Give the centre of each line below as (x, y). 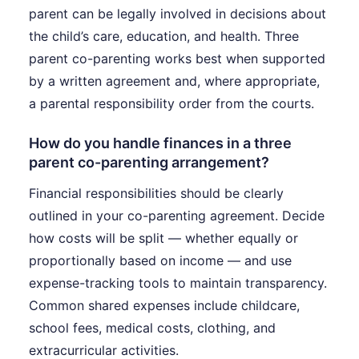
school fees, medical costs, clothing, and (152, 328)
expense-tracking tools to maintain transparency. (178, 283)
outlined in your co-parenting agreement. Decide (177, 216)
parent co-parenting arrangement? (149, 163)
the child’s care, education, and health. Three (164, 36)
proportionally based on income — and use (160, 261)
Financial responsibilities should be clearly (156, 194)
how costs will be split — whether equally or (163, 238)
